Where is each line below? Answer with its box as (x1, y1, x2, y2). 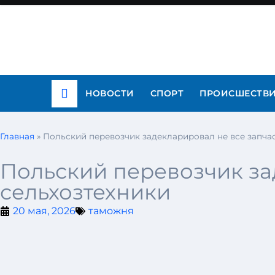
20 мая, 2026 (13, 205, 76, 217)
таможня (88, 205, 134, 217)
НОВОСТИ (85, 88, 134, 99)
